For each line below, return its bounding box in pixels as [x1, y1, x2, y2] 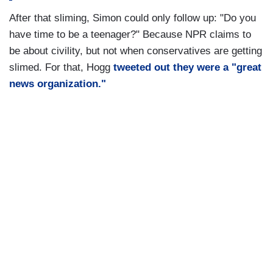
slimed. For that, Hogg [9, 62, 113, 74]
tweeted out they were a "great [113, 62, 261, 74]
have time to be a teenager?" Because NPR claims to [9, 29, 251, 41]
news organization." [9, 78, 106, 90]
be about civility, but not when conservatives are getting [9, 45, 262, 57]
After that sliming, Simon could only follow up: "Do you [9, 12, 256, 24]
